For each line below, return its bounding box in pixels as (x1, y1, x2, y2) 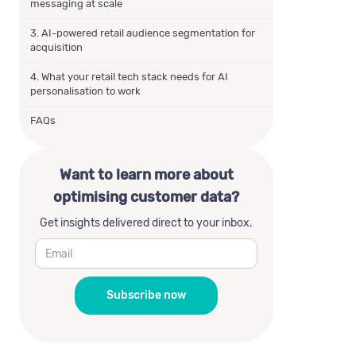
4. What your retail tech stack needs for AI (30, 71, 228, 83)
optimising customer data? (53, 188, 239, 206)
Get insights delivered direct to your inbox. (40, 216, 253, 230)
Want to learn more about (59, 166, 234, 184)
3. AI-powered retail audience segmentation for (30, 27, 255, 39)
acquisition (30, 41, 83, 53)
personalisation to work (30, 85, 141, 97)
